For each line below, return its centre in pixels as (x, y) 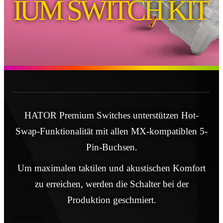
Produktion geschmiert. (111, 200)
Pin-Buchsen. (111, 147)
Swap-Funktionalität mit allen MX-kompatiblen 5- (111, 131)
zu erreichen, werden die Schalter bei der (111, 184)
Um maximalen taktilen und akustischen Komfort (111, 168)
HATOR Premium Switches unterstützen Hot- (111, 115)
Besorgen (28, 217)
